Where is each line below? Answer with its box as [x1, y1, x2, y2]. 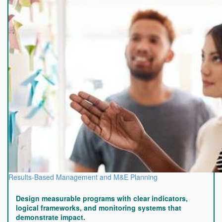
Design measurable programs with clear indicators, [16, 193, 188, 203]
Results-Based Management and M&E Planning [8, 172, 158, 182]
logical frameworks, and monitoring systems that [16, 203, 181, 213]
